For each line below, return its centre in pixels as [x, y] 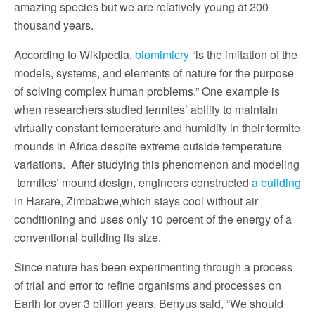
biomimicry [162, 54]
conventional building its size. [88, 237]
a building [276, 182]
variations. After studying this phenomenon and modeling [157, 164]
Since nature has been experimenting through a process [153, 266]
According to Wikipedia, [75, 54]
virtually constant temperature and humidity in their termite [157, 127]
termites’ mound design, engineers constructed [133, 182]
